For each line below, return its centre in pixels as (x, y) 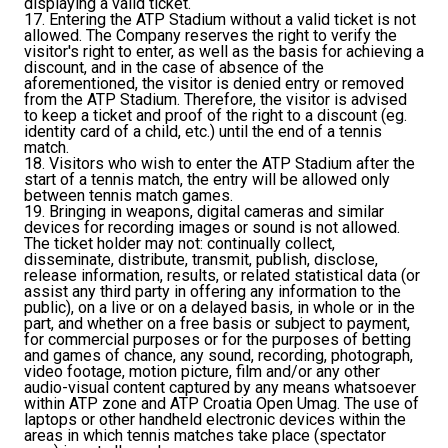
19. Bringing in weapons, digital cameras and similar (204, 212)
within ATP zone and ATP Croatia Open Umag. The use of (221, 404)
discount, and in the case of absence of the (174, 68)
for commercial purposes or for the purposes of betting (217, 340)
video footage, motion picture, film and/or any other (202, 372)
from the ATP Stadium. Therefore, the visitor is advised (215, 100)
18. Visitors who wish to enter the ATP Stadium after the (219, 164)
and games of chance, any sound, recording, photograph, (218, 356)
